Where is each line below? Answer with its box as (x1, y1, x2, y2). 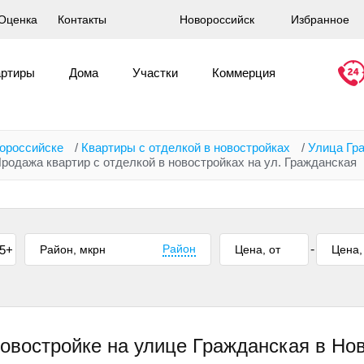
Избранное (291, 13, 349, 26)
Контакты (58, 13, 106, 26)
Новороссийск (180, 13, 254, 26)
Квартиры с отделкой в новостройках (81, 141, 290, 154)
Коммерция (211, 66, 275, 80)
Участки (132, 66, 178, 80)
